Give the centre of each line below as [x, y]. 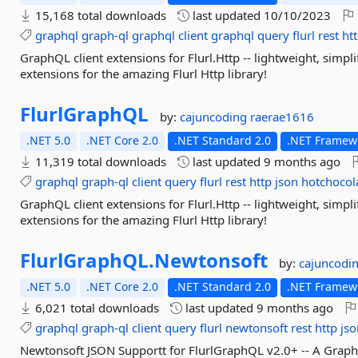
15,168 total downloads [99, 15]
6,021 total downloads [96, 308]
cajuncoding [215, 117]
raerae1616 [282, 117]
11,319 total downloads [99, 161]
